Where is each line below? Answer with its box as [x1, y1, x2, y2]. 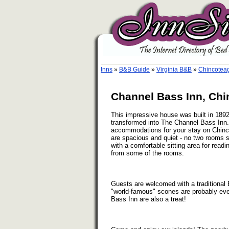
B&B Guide [119, 66, 150, 73]
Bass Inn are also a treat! [111, 195, 186, 203]
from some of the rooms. [111, 149, 184, 157]
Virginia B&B [156, 66, 192, 73]
